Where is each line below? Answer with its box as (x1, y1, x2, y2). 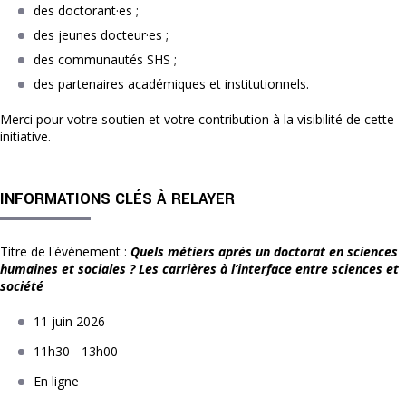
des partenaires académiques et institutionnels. (34, 75, 309, 93)
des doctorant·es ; (34, 2, 139, 20)
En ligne (34, 372, 79, 391)
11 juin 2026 (34, 313, 105, 331)
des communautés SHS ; (34, 51, 177, 69)
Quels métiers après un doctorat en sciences (130, 243, 398, 261)
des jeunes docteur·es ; (34, 26, 169, 44)
